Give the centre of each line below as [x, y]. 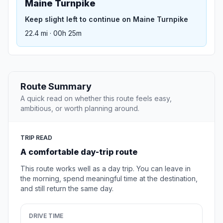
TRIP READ [36, 138]
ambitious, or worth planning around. [80, 109]
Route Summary [56, 87]
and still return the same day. [67, 189]
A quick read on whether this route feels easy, [96, 99]
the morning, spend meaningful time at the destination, [109, 179]
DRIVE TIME [46, 216]
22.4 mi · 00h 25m [53, 33]
